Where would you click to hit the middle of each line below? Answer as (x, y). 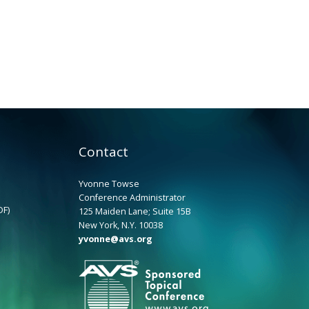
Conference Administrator (132, 198)
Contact (103, 152)
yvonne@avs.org (115, 239)
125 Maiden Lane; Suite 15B (134, 211)
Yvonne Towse (109, 184)
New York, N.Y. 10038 (120, 225)
